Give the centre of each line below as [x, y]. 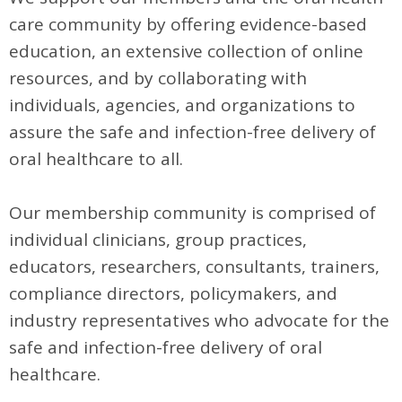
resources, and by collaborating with [158, 78]
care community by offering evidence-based [188, 24]
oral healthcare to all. [96, 159]
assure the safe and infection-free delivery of [192, 132]
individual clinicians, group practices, [158, 240]
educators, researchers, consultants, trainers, [194, 267]
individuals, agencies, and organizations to [182, 105]
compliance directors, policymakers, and [173, 293]
